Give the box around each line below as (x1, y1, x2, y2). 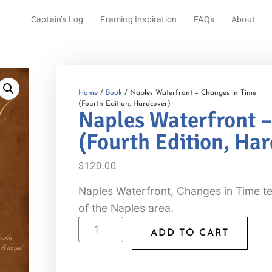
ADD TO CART (151, 228, 229, 238)
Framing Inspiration (100, 15, 177, 25)
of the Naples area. (78, 201, 174, 214)
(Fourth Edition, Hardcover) (78, 100, 171, 108)
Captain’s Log (30, 15, 84, 25)
